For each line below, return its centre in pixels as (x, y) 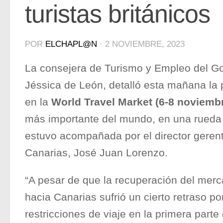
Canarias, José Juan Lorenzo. (96, 153)
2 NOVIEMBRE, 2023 (145, 44)
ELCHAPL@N (71, 44)
